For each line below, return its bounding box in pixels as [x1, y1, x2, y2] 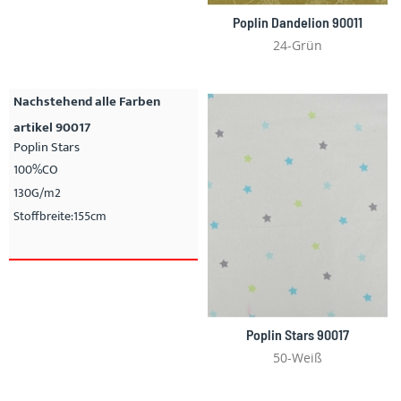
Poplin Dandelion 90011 [233, 13, 363, 30]
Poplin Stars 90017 [246, 326, 349, 343]
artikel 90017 [13, 115, 90, 139]
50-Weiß [273, 349, 322, 366]
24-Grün [273, 36, 322, 54]
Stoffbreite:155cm [13, 205, 107, 226]
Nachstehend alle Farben [13, 90, 160, 113]
